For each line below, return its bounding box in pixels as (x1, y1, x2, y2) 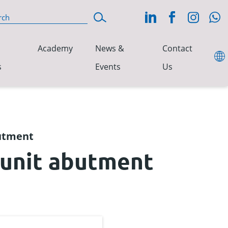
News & (95, 43, 125, 54)
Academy (38, 43, 73, 54)
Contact (162, 43, 192, 54)
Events (95, 61, 121, 72)
